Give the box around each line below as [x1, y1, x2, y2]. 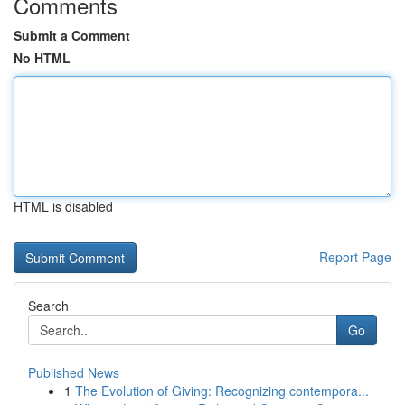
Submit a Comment [14, 26, 130, 44]
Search [28, 297, 69, 315]
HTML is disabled [14, 197, 113, 215]
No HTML [14, 49, 71, 67]
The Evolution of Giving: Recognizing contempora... [75, 381, 369, 400]
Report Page [319, 248, 391, 266]
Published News [28, 363, 119, 381]
